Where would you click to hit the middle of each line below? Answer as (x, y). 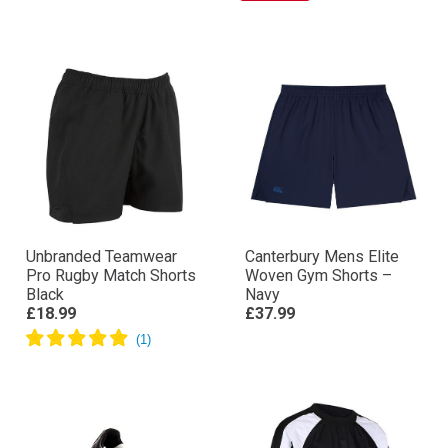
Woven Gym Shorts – (318, 275)
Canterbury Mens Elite (322, 256)
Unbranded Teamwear (101, 256)
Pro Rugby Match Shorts (111, 275)
